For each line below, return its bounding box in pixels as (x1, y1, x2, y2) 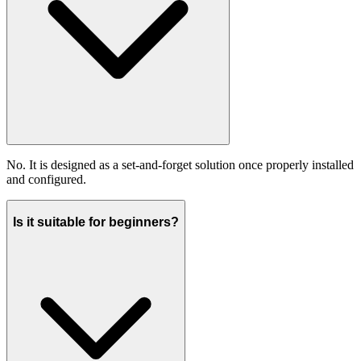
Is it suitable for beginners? (13, 214, 179, 229)
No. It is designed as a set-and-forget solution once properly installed (6, 158, 354, 172)
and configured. (6, 172, 86, 187)
